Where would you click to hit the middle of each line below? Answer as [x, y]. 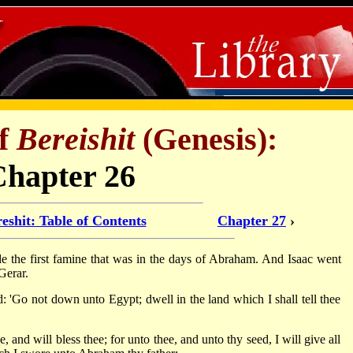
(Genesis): [206, 139]
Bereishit [75, 139]
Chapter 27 [252, 221]
